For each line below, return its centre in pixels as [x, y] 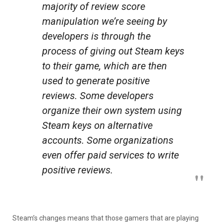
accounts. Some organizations [108, 140]
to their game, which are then [105, 66]
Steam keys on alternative [97, 125]
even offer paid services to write [111, 155]
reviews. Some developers [98, 95]
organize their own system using [112, 110]
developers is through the [96, 36]
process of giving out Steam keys [113, 51]
